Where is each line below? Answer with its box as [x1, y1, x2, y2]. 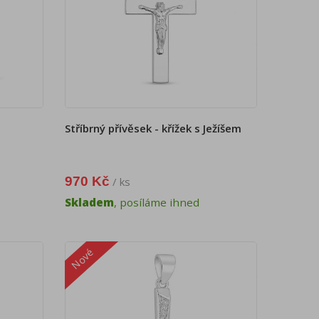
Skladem [65, 194, 114, 209]
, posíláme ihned [114, 194, 199, 209]
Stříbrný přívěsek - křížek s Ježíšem [65, 121, 241, 136]
